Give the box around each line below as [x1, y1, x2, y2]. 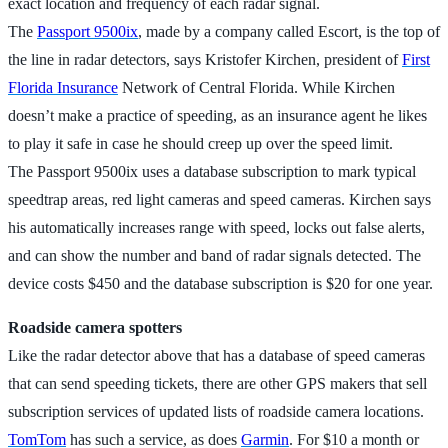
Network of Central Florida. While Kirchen [118, 78, 395, 96]
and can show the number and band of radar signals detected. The [8, 246, 421, 264]
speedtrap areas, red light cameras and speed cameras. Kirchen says [8, 190, 431, 208]
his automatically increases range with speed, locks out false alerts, [8, 218, 425, 236]
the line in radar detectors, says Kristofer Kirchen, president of [8, 50, 402, 68]
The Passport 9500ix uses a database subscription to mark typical [8, 162, 416, 180]
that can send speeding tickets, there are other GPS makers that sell [8, 374, 427, 392]
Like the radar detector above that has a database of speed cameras [8, 346, 425, 364]
